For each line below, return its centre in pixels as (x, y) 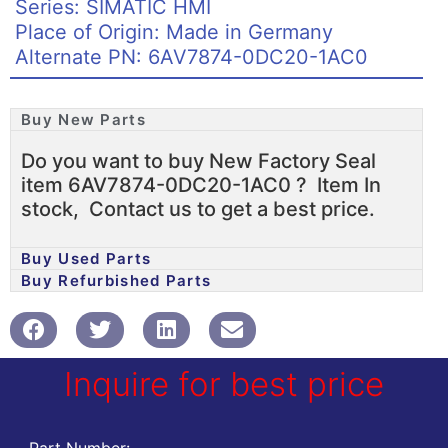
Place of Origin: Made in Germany (174, 32)
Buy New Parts (83, 119)
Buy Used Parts (86, 258)
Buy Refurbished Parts (116, 280)
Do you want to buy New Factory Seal (198, 161)
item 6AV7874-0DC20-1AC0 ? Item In (201, 185)
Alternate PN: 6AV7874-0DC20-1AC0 (191, 57)
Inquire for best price (224, 383)
